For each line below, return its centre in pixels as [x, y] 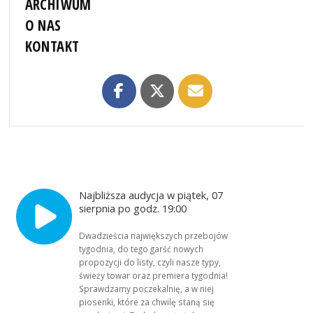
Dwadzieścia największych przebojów [154, 235]
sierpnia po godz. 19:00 [134, 208]
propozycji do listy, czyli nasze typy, [150, 262]
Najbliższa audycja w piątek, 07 [151, 195]
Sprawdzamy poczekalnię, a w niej [147, 288]
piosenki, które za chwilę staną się [147, 301]
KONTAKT [52, 46]
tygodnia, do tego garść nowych [141, 248]
